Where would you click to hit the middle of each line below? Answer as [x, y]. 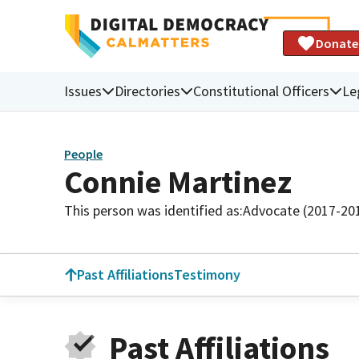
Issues [83, 91]
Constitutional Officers [261, 91]
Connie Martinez [178, 182]
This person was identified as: [153, 210]
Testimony [207, 274]
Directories [147, 91]
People [83, 154]
